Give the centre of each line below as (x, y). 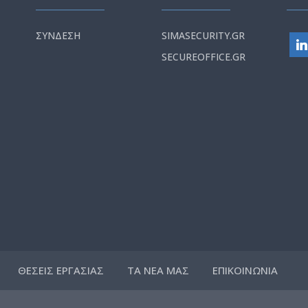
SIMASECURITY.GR (203, 36)
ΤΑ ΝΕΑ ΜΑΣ (158, 271)
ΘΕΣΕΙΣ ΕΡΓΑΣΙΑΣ (61, 271)
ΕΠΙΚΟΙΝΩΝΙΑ (245, 271)
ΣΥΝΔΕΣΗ (58, 36)
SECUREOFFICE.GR (203, 57)
